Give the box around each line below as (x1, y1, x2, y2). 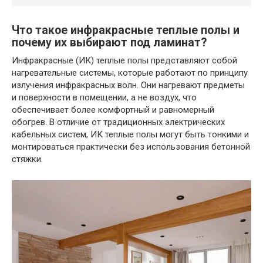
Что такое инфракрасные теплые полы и (12, 23, 240, 37)
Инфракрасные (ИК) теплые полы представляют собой (12, 55, 237, 66)
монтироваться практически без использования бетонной (12, 141, 250, 152)
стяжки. (12, 153, 43, 164)
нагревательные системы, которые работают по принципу (12, 67, 248, 78)
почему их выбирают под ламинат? (12, 35, 207, 49)
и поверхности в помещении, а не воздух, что (12, 92, 197, 103)
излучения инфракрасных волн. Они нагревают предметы (12, 79, 245, 90)
